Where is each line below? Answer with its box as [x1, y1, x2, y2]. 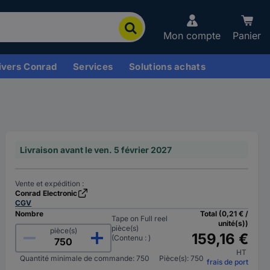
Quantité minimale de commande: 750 [20, 254, 150, 263]
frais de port [206, 257, 248, 266]
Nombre [15, 209, 44, 218]
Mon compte [163, 30, 221, 42]
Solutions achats [129, 60, 206, 72]
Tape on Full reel [111, 214, 168, 223]
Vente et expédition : [15, 179, 84, 188]
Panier [233, 30, 261, 42]
